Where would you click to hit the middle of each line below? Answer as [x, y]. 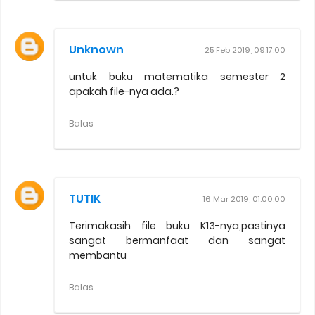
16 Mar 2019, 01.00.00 [244, 199]
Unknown [96, 49]
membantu [98, 255]
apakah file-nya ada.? [124, 91]
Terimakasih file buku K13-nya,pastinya [177, 225]
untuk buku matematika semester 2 [177, 76]
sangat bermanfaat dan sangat [177, 240]
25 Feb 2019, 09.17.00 [245, 50]
